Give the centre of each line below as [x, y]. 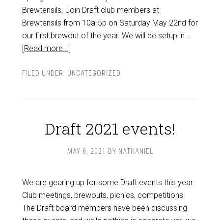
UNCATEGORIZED [94, 73]
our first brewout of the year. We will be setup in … [107, 36]
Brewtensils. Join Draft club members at [90, 10]
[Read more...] [46, 48]
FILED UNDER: [44, 73]
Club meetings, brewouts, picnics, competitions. [103, 195]
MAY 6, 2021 [86, 151]
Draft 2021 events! [110, 128]
